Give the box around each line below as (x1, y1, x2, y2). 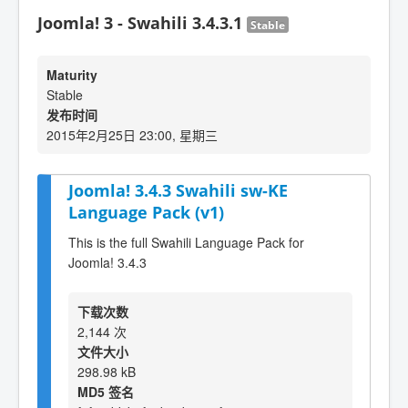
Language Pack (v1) (68, 201, 224, 223)
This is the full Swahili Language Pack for (68, 232, 304, 251)
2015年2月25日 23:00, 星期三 (46, 126, 218, 144)
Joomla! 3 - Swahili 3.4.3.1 (37, 12, 247, 34)
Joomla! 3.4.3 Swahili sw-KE (68, 179, 288, 201)
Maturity (46, 66, 97, 84)
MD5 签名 (77, 382, 134, 401)
